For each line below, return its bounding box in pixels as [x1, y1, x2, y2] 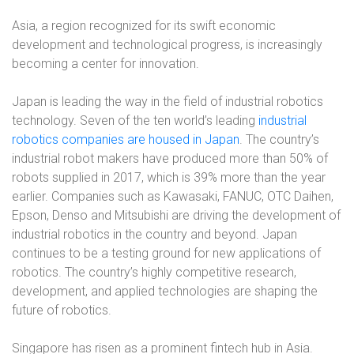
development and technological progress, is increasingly [12, 37, 322, 52]
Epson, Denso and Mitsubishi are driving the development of [12, 208, 341, 223]
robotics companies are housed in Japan [12, 132, 239, 147]
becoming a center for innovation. [12, 56, 199, 71]
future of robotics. [12, 303, 111, 318]
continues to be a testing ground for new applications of [12, 246, 321, 261]
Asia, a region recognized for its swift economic [12, 18, 276, 33]
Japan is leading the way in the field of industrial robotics [12, 94, 323, 109]
